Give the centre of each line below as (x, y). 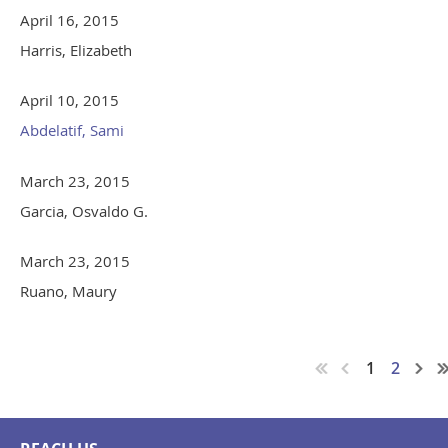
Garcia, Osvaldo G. (84, 211)
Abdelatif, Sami (72, 130)
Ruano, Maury (68, 291)
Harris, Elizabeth (76, 50)
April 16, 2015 (69, 20)
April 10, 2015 (69, 100)
